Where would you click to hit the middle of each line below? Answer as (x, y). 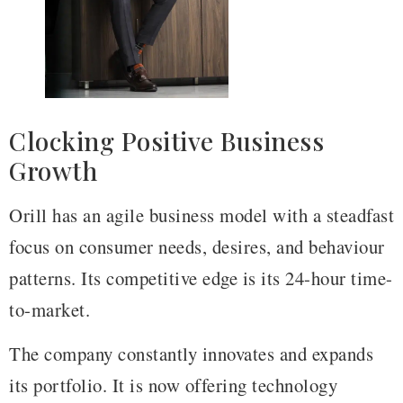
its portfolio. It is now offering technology (173, 385)
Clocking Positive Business (166, 140)
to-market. (49, 309)
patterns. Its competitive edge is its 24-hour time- (201, 278)
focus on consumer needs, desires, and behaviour (197, 246)
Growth (53, 170)
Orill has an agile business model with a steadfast (201, 215)
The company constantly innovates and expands (191, 354)
